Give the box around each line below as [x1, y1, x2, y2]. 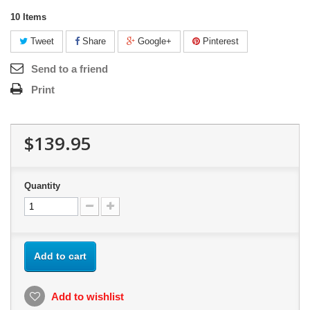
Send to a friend [31, 63, 108, 75]
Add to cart [34, 250, 86, 262]
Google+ [135, 36, 172, 46]
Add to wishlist [49, 291, 124, 302]
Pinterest [200, 36, 239, 46]
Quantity [24, 181, 60, 191]
